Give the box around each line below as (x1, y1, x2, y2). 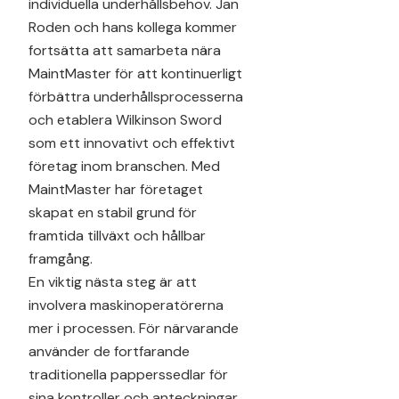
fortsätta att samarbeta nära (28, 40, 221, 60)
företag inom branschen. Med (28, 156, 220, 175)
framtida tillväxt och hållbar (28, 225, 206, 245)
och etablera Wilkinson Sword (28, 110, 222, 129)
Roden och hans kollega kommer (28, 17, 237, 37)
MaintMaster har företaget (28, 179, 203, 199)
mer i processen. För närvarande (28, 318, 239, 338)
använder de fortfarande (28, 341, 190, 361)
